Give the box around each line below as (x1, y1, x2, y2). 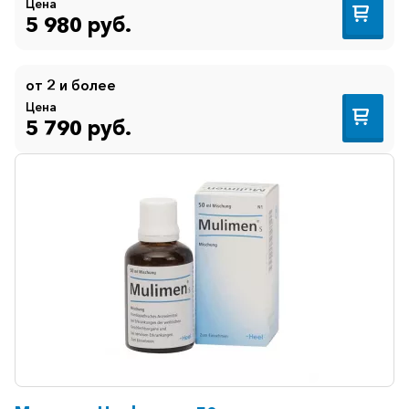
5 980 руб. (26, 11, 131, 37)
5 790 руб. (26, 114, 131, 141)
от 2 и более (26, 76, 116, 95)
